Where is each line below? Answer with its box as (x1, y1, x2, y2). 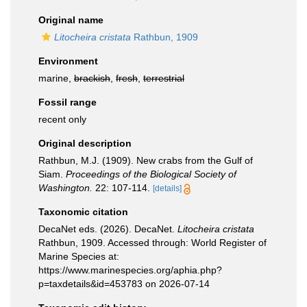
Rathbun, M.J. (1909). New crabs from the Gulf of (38, 155, 253, 166)
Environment (38, 56, 98, 66)
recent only (38, 114, 86, 125)
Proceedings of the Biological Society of (66, 169, 236, 180)
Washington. (38, 182, 93, 193)
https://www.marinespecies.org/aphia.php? (38, 265, 222, 275)
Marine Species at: (38, 251, 119, 262)
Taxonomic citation (38, 206, 128, 217)
